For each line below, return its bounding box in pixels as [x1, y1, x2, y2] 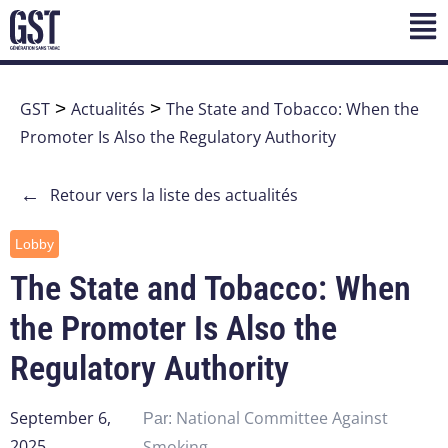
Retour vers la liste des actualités [50, 184, 298, 207]
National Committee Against [175, 407, 388, 430]
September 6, [10, 407, 111, 430]
